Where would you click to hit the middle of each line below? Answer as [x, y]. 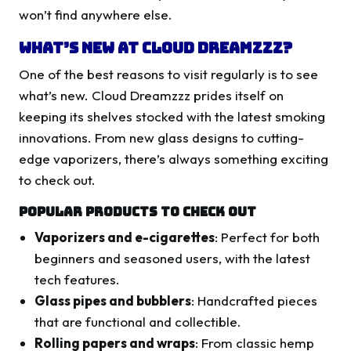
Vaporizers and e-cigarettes [125, 237]
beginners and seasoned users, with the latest [173, 259]
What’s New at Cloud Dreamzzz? [156, 48]
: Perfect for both [268, 237]
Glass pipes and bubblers [113, 301]
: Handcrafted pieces [255, 301]
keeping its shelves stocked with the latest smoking [172, 117]
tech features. [78, 280]
